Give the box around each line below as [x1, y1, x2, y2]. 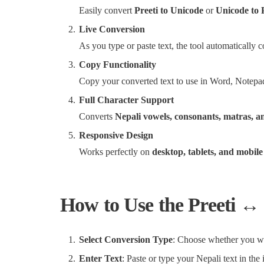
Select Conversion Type [79, 235, 173, 245]
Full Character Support [79, 95, 174, 105]
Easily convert [79, 5, 134, 15]
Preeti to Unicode [134, 5, 203, 15]
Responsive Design [79, 130, 153, 140]
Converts [79, 111, 115, 121]
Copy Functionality [79, 60, 156, 70]
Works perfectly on [79, 147, 152, 157]
